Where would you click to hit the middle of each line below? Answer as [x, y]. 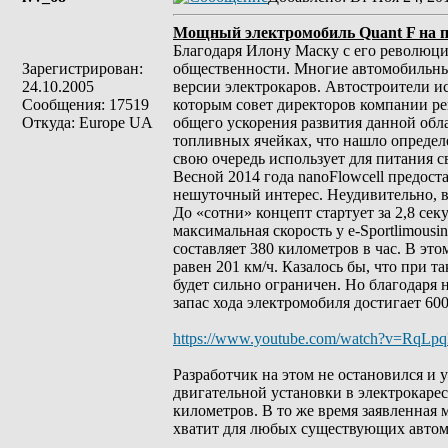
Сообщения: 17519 [85, 104]
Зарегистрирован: [82, 68]
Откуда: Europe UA [87, 122]
